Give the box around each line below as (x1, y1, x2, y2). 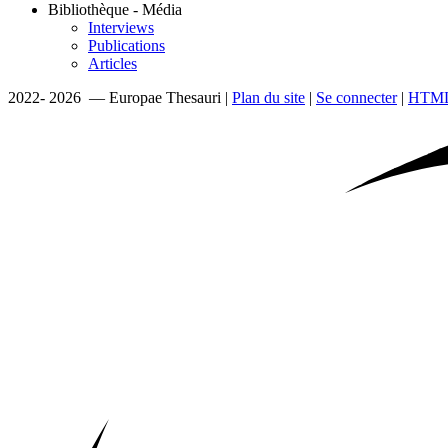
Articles (88, 54, 137, 72)
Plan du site (232, 88, 305, 106)
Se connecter (316, 88, 397, 106)
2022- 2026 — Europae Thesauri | (8, 88, 232, 106)
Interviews (88, 18, 154, 36)
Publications (88, 36, 165, 54)
